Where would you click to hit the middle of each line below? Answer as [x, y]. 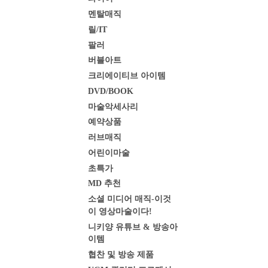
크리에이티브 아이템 [127, 75]
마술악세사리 [113, 106]
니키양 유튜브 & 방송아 [133, 227]
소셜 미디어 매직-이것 [130, 199]
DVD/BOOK [111, 91]
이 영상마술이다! [120, 211]
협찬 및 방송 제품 [121, 254]
